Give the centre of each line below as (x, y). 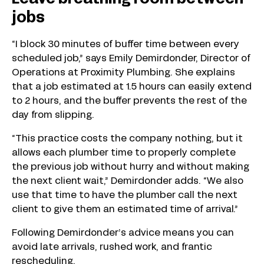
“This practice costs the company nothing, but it (127, 139)
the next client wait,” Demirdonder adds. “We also (128, 181)
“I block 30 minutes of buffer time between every (126, 44)
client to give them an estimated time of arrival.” (125, 209)
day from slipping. (54, 115)
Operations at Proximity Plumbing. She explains (123, 73)
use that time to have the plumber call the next (125, 195)
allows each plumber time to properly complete (124, 153)
